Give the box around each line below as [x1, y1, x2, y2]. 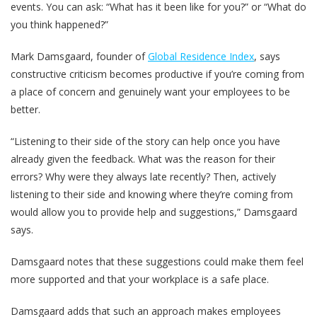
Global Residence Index [148, 49, 254, 63]
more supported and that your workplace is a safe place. [11, 272, 269, 286]
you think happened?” [11, 17, 108, 31]
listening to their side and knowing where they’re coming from [11, 187, 293, 201]
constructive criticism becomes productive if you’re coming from [11, 67, 304, 81]
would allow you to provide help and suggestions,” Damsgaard [11, 204, 297, 219]
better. [11, 102, 40, 116]
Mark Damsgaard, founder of [11, 49, 148, 63]
